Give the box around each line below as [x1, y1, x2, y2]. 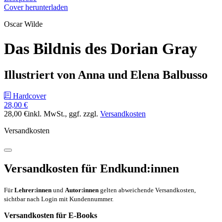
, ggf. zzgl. [65, 109, 100, 118]
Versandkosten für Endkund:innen [4, 162, 179, 175]
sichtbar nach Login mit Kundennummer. [4, 195, 113, 203]
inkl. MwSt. [28, 109, 65, 118]
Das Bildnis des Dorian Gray [4, 39, 197, 57]
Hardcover [11, 91, 46, 100]
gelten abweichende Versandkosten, [99, 186, 196, 194]
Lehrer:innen [14, 186, 52, 194]
